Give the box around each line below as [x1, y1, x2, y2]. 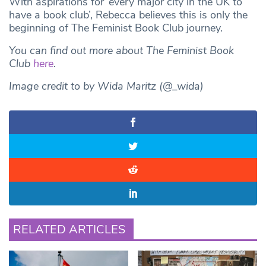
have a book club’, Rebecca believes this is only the [9, 7, 248, 22]
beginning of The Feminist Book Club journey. [9, 20, 223, 35]
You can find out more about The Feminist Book [9, 43, 234, 58]
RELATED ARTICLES [13, 221, 125, 237]
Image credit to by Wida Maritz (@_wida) [9, 78, 204, 93]
